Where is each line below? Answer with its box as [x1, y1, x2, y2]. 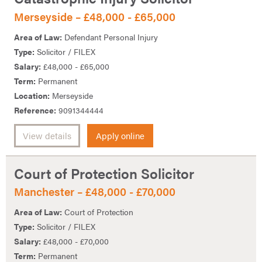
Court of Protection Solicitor [14, 163, 194, 183]
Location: [14, 89, 50, 101]
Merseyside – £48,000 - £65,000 [14, 9, 175, 25]
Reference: [14, 104, 56, 116]
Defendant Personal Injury [62, 30, 158, 43]
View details [23, 129, 71, 142]
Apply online [96, 129, 144, 142]
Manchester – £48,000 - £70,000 [14, 184, 175, 200]
